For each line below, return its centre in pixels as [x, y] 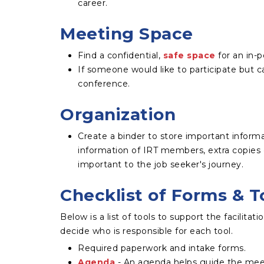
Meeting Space [127, 34]
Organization [118, 114]
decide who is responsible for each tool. [146, 231]
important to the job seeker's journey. [161, 164]
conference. [104, 84]
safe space [189, 55]
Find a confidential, [121, 55]
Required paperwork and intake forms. [162, 248]
